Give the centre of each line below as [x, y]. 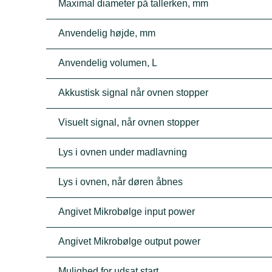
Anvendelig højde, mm [107, 33]
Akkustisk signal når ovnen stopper [134, 93]
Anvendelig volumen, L [108, 63]
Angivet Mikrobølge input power [127, 212]
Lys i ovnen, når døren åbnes [121, 182]
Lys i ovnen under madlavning [123, 152]
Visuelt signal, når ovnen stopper [129, 122]
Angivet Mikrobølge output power [130, 241]
